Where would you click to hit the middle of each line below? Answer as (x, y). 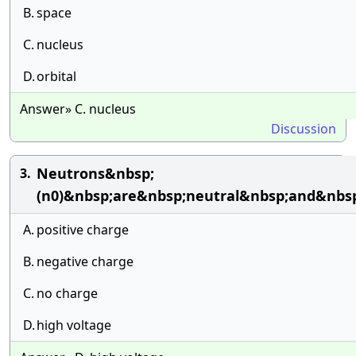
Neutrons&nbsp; (95, 173)
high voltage (74, 325)
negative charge (85, 261)
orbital (56, 76)
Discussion (304, 129)
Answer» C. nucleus (78, 109)
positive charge (83, 230)
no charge (67, 293)
